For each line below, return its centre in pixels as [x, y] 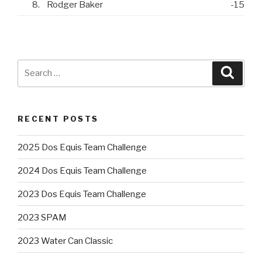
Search [33, 66]
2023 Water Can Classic [65, 241]
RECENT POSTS [58, 118]
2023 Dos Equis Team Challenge [82, 194]
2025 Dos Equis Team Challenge [82, 147]
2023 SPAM [42, 217]
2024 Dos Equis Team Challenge [82, 170]
